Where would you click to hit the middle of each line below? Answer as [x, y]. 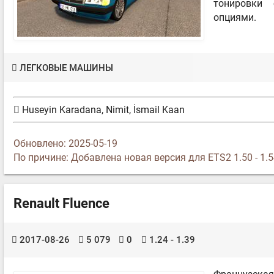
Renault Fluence [61, 203]
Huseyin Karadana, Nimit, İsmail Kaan [102, 110]
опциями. [235, 18]
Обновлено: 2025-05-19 [65, 143]
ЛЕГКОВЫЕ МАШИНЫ [67, 68]
